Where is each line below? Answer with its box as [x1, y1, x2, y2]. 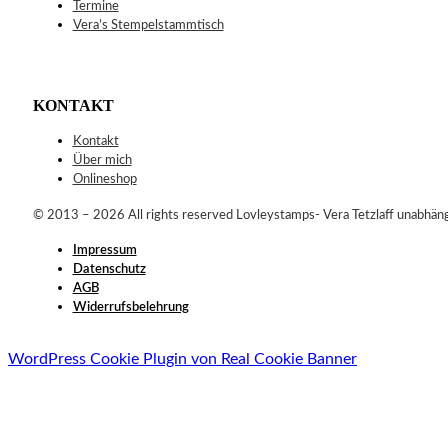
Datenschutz [72, 262, 146, 276]
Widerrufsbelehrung [72, 300, 189, 314]
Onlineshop [72, 172, 137, 186]
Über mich [72, 153, 132, 167]
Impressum [72, 243, 137, 257]
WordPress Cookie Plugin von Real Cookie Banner [8, 351, 357, 368]
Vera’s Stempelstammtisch [72, 19, 224, 33]
